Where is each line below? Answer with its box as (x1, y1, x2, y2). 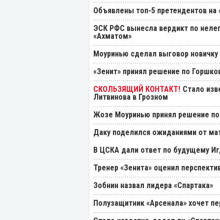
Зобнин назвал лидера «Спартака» (93, 181, 213, 191)
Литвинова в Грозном (93, 92, 168, 102)
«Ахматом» (93, 31, 132, 41)
